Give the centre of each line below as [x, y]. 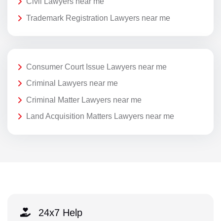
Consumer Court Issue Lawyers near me [96, 67]
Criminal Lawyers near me [72, 83]
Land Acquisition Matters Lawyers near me [100, 116]
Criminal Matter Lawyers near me [84, 100]
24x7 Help [60, 212]
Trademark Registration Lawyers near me [98, 18]
